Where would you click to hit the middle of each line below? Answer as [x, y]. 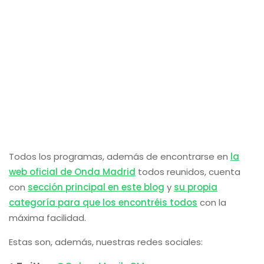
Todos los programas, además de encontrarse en [120, 156]
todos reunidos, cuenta [188, 172]
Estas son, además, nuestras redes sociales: [106, 242]
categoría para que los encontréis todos [103, 202]
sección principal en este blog [96, 187]
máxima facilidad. [47, 218]
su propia [196, 187]
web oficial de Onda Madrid [72, 172]
